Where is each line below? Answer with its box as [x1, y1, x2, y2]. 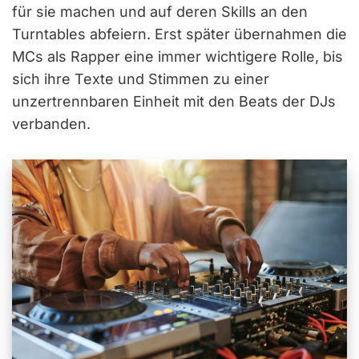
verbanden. [12, 115, 91, 133]
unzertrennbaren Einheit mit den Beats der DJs [12, 93, 336, 111]
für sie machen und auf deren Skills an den [12, 3, 308, 21]
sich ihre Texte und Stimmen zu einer [12, 71, 269, 88]
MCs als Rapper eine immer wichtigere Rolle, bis [12, 48, 343, 66]
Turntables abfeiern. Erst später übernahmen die [12, 26, 347, 43]
